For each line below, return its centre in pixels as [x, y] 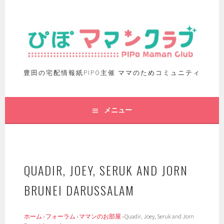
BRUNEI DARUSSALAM [79, 190]
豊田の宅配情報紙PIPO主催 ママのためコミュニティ [112, 73]
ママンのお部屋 [100, 216]
